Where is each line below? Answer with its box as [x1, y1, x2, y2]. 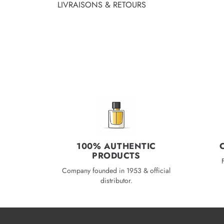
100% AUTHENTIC [76, 140, 156, 152]
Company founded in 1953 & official [62, 165, 170, 176]
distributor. [100, 175, 132, 186]
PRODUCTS [92, 149, 140, 162]
